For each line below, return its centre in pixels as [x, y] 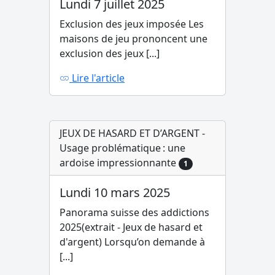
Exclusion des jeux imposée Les [132, 24]
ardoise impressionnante [119, 163]
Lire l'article [97, 78]
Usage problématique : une [122, 148]
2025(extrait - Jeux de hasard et [131, 227]
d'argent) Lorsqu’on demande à [132, 242]
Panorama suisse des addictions [134, 213]
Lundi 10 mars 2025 [115, 193]
